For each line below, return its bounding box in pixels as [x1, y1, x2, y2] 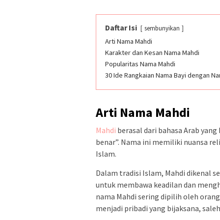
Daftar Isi [105, 23, 137, 33]
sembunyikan [144, 24, 180, 32]
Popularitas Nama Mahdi [105, 59, 175, 69]
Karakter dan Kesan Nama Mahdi [105, 48, 199, 57]
